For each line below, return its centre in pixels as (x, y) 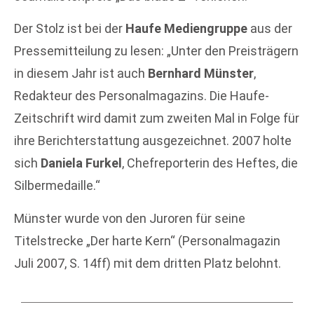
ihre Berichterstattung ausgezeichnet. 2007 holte (153, 141)
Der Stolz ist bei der (70, 29)
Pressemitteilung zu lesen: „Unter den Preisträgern (156, 51)
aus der (270, 29)
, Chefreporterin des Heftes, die (210, 163)
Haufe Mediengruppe (186, 29)
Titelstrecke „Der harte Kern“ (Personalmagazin (147, 240)
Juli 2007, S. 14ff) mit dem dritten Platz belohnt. (148, 263)
